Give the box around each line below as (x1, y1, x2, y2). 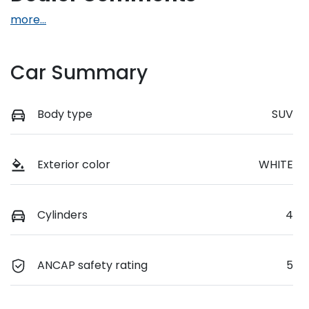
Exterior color (37, 156, 110, 172)
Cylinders (37, 206, 88, 223)
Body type (37, 106, 92, 122)
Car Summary (10, 59, 148, 86)
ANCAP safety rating (37, 257, 148, 273)
